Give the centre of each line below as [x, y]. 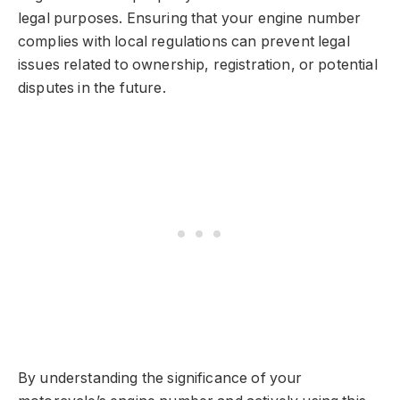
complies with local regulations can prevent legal [184, 41]
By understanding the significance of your [160, 378]
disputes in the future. [92, 87]
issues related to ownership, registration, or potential [198, 64]
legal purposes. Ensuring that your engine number [190, 18]
